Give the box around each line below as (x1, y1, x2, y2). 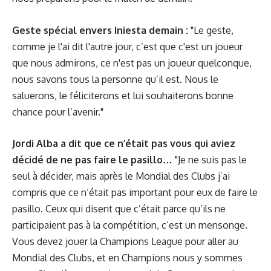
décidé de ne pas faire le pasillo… (12, 154, 172, 166)
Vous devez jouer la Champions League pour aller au (12, 235, 238, 247)
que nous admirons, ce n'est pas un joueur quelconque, (12, 56, 252, 69)
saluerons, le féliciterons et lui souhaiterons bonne (12, 89, 233, 102)
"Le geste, (188, 24, 233, 36)
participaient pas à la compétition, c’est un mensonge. (12, 219, 247, 231)
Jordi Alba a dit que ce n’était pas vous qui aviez (12, 137, 235, 149)
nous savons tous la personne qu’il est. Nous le (12, 73, 218, 85)
